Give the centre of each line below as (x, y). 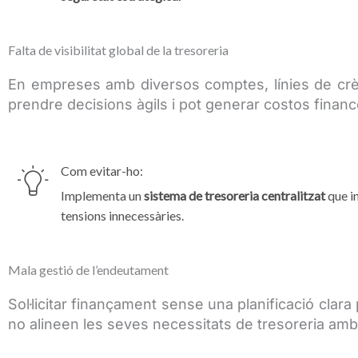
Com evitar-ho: (102, 170)
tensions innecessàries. (122, 215)
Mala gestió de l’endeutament (88, 269)
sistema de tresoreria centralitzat (235, 195)
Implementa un (102, 195)
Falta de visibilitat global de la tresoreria (118, 50)
